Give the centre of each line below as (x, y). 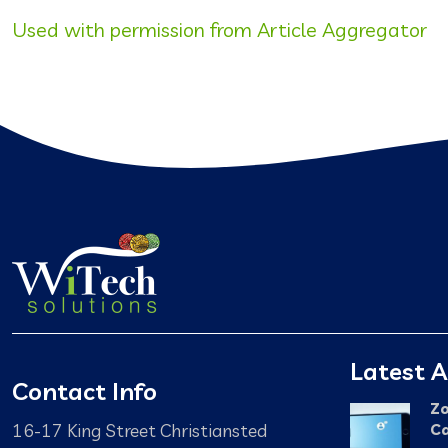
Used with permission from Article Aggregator (219, 29)
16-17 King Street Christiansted (139, 430)
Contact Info (84, 391)
